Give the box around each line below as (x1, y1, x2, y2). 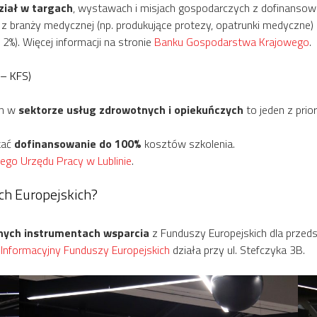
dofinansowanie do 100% (14, 134, 142, 152)
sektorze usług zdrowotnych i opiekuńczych (18, 100, 243, 118)
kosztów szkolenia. (142, 134, 235, 152)
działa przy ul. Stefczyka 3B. (170, 241, 305, 258)
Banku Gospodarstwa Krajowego (154, 33, 309, 50)
